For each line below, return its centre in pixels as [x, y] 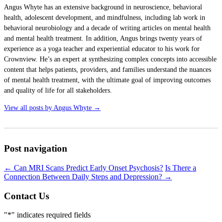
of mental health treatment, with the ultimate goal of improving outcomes [107, 80]
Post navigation [36, 149]
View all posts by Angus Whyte [49, 108]
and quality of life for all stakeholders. [58, 91]
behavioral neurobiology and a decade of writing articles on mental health [107, 28]
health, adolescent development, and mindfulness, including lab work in [105, 18]
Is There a [181, 167]
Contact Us [27, 196]
